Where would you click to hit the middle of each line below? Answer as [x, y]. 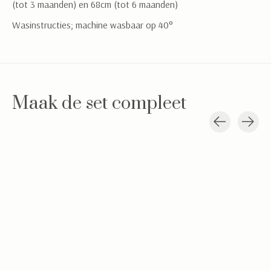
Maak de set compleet [99, 103]
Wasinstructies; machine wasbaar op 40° [93, 24]
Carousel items [41, 138]
